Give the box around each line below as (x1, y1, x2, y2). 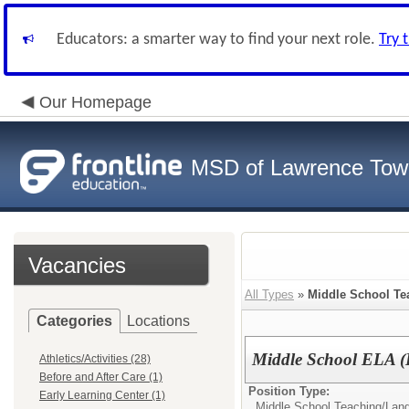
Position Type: (248, 384, 330, 398)
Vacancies (28, 253, 126, 278)
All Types (245, 288, 294, 301)
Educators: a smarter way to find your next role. (57, 31, 379, 48)
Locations (127, 313, 190, 329)
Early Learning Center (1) (39, 389, 165, 402)
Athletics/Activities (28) (39, 352, 151, 365)
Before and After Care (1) (39, 371, 163, 383)
